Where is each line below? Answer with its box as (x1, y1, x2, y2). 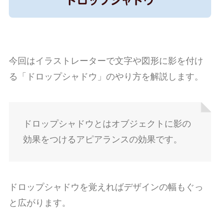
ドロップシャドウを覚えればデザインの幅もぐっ (8, 182, 203, 192)
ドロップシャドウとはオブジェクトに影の (23, 119, 191, 129)
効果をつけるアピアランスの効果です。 (23, 135, 182, 145)
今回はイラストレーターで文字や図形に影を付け (8, 55, 203, 66)
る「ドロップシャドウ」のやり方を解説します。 (8, 71, 203, 82)
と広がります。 (8, 198, 71, 208)
